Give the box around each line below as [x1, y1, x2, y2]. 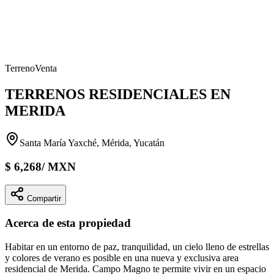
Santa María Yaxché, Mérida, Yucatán [20, 137, 165, 148]
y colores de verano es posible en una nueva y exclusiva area [5, 252, 239, 263]
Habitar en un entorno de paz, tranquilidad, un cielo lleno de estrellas [5, 241, 269, 252]
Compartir [27, 194, 61, 204]
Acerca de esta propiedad [5, 217, 131, 230]
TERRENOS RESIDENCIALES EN [5, 86, 231, 102]
